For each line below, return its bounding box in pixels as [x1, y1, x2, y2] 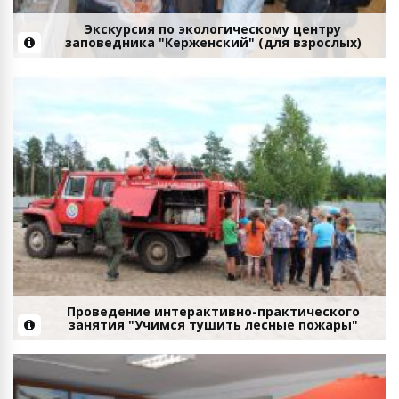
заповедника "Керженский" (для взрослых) [64, 34, 362, 52]
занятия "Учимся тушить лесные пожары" [68, 315, 358, 333]
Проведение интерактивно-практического [66, 302, 360, 320]
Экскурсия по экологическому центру [85, 20, 341, 38]
